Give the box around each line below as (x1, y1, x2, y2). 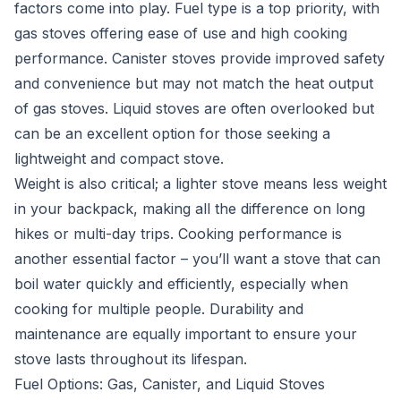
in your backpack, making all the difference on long (14, 200, 365, 218)
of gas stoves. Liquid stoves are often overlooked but (14, 99, 374, 117)
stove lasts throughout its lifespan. (14, 350, 247, 368)
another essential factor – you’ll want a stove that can (14, 250, 380, 268)
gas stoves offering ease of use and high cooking (14, 24, 347, 42)
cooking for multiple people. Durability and (14, 300, 303, 318)
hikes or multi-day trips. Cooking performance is (14, 225, 342, 243)
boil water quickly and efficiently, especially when (14, 275, 348, 293)
